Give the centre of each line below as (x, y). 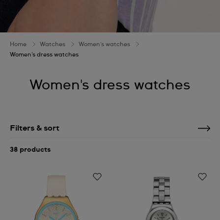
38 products (30, 150)
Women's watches (104, 45)
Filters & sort (35, 128)
